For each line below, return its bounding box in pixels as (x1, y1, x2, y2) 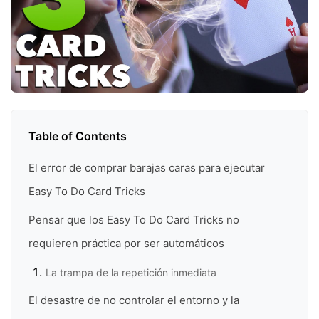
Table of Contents (28, 129, 127, 144)
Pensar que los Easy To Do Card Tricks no (28, 212, 239, 226)
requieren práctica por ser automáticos (28, 236, 224, 250)
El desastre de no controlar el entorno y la (28, 293, 239, 308)
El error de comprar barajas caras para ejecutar (28, 161, 265, 175)
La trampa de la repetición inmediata (46, 266, 216, 278)
